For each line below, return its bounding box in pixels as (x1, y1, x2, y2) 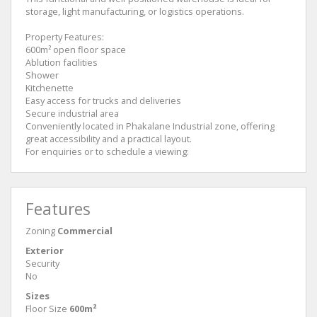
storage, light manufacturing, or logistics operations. (25, 4, 244, 18)
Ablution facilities (25, 55, 98, 69)
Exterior (25, 243, 64, 257)
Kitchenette (25, 81, 74, 94)
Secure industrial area (25, 106, 119, 120)
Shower (25, 68, 59, 81)
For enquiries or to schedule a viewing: (25, 144, 189, 158)
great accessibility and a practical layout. (25, 132, 192, 145)
